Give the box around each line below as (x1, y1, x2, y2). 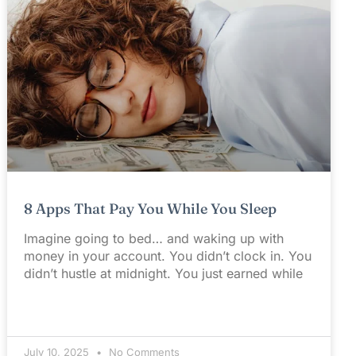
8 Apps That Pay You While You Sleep (24, 199, 277, 219)
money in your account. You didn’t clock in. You (24, 248, 312, 265)
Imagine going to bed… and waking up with (24, 230, 284, 247)
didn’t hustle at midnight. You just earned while (24, 265, 304, 282)
